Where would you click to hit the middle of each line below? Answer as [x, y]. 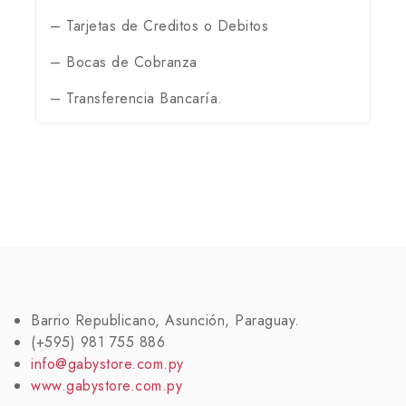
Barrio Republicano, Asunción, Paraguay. [165, 321]
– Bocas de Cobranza [124, 62]
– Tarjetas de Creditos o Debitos [159, 25]
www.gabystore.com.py [106, 386]
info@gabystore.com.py [107, 364]
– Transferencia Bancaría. [136, 98]
